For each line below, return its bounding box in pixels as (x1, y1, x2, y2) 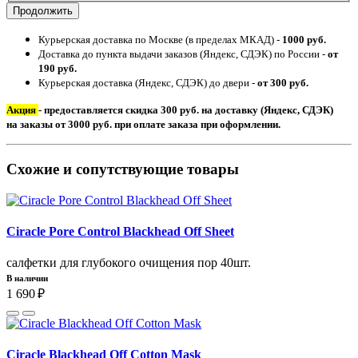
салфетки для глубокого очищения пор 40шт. (6, 256, 251, 270)
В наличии (6, 273, 48, 284)
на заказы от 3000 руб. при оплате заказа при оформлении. (6, 118, 280, 131)
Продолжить (13, 5, 73, 18)
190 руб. (38, 62, 77, 75)
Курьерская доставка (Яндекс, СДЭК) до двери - (38, 77, 257, 89)
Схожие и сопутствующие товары (6, 160, 239, 177)
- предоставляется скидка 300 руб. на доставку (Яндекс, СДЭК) (38, 104, 333, 117)
